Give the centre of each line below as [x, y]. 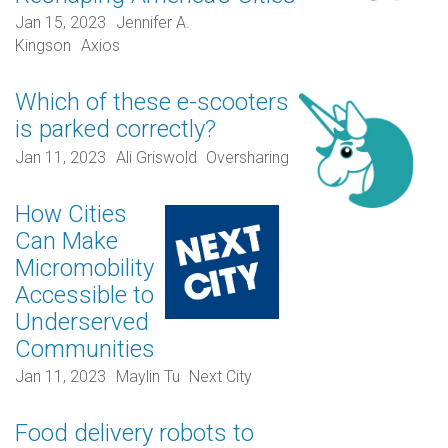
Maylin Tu [147, 376]
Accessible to [84, 294]
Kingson [43, 46]
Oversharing [248, 157]
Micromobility [84, 267]
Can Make [66, 240]
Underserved [82, 321]
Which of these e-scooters [152, 102]
